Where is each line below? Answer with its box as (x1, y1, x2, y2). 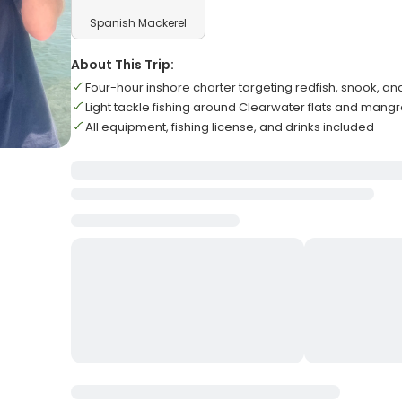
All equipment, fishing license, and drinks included (85, 118, 375, 135)
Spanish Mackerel (90, 15, 188, 31)
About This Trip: (71, 56, 175, 74)
